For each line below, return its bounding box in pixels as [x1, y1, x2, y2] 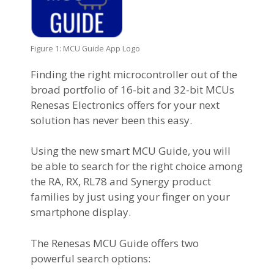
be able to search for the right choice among [31, 159, 243, 174]
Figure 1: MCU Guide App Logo [31, 42, 140, 54]
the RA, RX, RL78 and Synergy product [31, 174, 211, 189]
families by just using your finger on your [31, 190, 230, 204]
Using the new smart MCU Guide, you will [31, 144, 231, 158]
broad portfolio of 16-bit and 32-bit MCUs [31, 82, 234, 97]
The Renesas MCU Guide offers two [31, 235, 199, 250]
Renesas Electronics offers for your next [31, 97, 220, 112]
